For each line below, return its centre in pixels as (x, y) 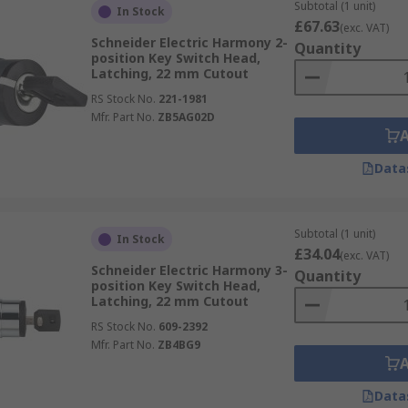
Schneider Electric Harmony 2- (189, 42)
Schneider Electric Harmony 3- (189, 270)
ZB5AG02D (186, 117)
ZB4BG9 (178, 345)
